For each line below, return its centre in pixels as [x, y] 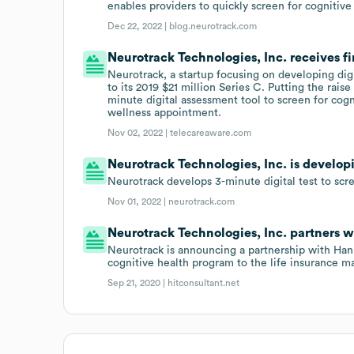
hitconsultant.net [204, 282]
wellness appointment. [165, 113]
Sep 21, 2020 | [138, 282]
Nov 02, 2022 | [139, 132]
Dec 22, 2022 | [139, 26]
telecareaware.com [211, 132]
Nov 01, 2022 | [138, 201]
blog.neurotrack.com [213, 26]
